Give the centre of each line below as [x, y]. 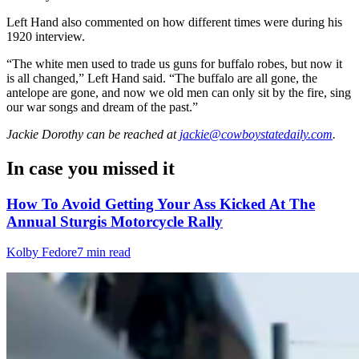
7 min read [104, 252]
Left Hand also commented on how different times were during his [174, 22]
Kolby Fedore [42, 252]
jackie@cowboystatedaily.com [256, 134]
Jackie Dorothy [45, 134]
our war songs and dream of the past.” [102, 107]
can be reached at [130, 134]
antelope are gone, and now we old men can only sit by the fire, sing [179, 92]
